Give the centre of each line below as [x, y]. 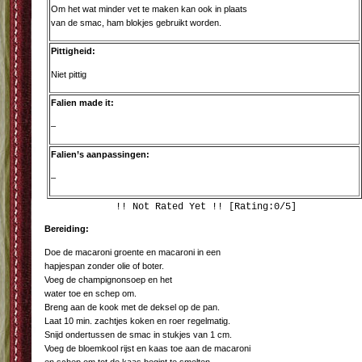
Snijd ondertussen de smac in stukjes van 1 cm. [138, 335]
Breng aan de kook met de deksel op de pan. [132, 307]
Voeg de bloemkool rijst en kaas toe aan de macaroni [147, 348]
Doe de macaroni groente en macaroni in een [133, 252]
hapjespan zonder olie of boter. [104, 266]
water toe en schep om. [90, 293]
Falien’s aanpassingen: [100, 154]
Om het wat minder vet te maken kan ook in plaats [149, 9]
